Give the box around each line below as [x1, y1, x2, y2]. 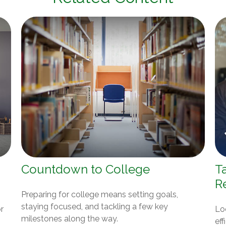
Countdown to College [21, 161, 150, 177]
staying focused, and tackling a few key [21, 201, 168, 211]
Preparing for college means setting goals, [21, 189, 179, 199]
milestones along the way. [21, 213, 119, 223]
